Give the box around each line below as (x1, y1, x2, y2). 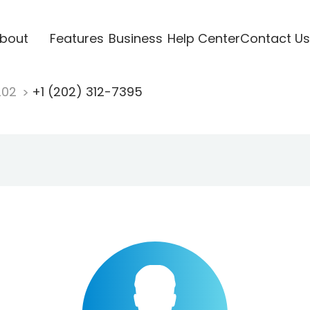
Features (49, 29, 104, 47)
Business (108, 29, 163, 47)
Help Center (167, 29, 240, 47)
